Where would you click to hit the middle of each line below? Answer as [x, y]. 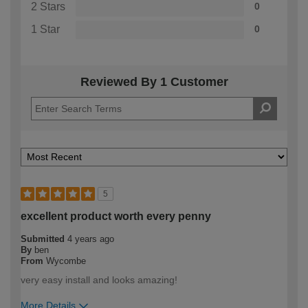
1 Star [45, 30]
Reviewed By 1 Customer [154, 82]
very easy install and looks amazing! [99, 280]
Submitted [44, 239]
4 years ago [91, 239]
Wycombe [66, 261]
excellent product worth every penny [116, 217]
